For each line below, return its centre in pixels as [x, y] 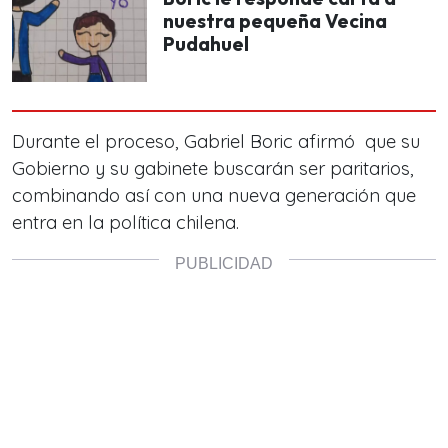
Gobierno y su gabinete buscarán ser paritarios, [213, 168]
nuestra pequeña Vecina [275, 21]
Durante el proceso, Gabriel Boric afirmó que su [216, 141]
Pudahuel [206, 44]
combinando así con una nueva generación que [214, 195]
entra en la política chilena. [125, 222]
